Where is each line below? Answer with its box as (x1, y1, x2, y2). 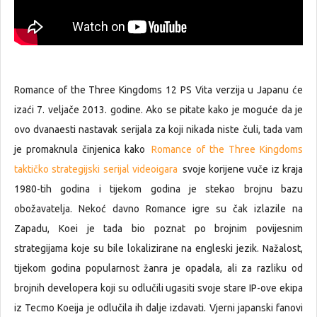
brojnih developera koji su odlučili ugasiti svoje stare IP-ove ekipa (14, 282, 303, 294)
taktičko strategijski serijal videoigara (14, 163, 181, 175)
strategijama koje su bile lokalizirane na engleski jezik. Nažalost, (14, 243, 303, 255)
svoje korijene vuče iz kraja (182, 163, 303, 175)
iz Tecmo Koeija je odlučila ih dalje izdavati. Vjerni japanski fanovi (14, 302, 303, 314)
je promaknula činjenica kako (14, 144, 146, 156)
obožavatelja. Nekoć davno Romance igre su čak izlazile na (14, 203, 303, 215)
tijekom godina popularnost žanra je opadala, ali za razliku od (14, 263, 303, 275)
